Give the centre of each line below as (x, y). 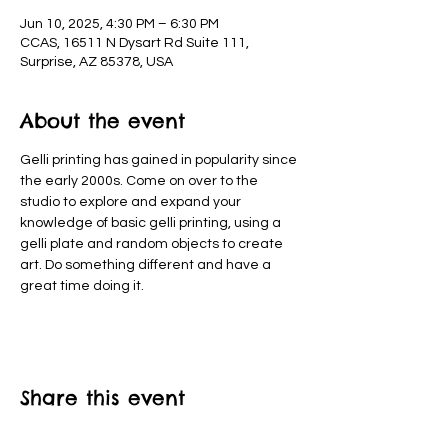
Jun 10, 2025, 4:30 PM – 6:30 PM (119, 24)
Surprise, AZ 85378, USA (96, 62)
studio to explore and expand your (132, 202)
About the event (102, 120)
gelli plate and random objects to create (153, 244)
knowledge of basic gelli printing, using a (152, 223)
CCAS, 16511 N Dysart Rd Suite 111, (134, 43)
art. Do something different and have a (147, 265)
